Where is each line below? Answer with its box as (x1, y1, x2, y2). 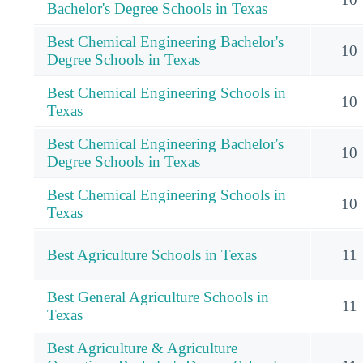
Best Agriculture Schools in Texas (47, 246, 257, 263)
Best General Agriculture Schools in (47, 288, 269, 305)
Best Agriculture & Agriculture (47, 339, 237, 357)
